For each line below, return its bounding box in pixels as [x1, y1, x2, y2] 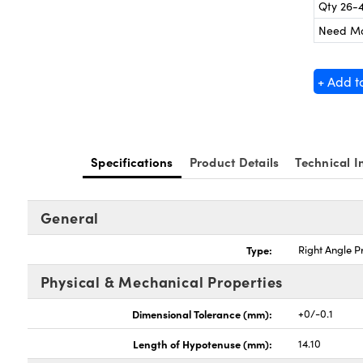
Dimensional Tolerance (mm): [132, 306, 273, 321]
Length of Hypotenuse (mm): [133, 336, 273, 351]
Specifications [91, 153, 173, 170]
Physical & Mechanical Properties [40, 271, 284, 292]
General [40, 207, 100, 228]
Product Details [189, 153, 280, 170]
